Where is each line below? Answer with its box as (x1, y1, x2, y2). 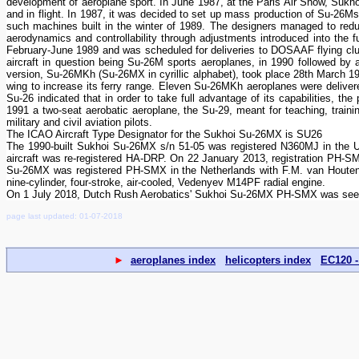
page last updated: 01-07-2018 (6, 212, 123, 220)
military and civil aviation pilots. (6, 116, 152, 128)
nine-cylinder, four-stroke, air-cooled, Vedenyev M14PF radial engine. (6, 176, 325, 188)
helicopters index (225, 254, 311, 266)
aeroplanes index (131, 254, 216, 266)
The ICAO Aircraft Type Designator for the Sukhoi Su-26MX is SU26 (6, 128, 322, 140)
